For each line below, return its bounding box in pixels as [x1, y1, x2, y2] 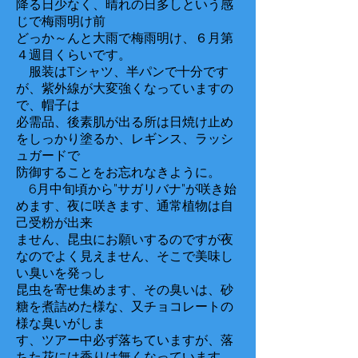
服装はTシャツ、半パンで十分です [16, 64, 229, 79]
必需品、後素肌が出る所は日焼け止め [16, 114, 233, 129]
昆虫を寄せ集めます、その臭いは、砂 [16, 282, 233, 297]
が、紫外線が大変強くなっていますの [16, 81, 233, 96]
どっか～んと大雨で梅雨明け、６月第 [16, 30, 233, 46]
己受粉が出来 [16, 215, 93, 230]
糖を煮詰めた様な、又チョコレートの [16, 299, 233, 314]
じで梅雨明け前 [16, 14, 105, 29]
